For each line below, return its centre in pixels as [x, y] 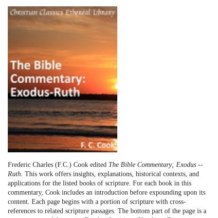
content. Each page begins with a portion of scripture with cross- [97, 202]
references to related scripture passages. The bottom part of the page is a [107, 211]
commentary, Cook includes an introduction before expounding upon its [107, 192]
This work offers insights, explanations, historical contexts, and [111, 174]
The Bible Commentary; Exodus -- [156, 165]
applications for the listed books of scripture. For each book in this [100, 183]
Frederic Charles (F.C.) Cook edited [58, 165]
